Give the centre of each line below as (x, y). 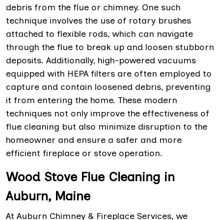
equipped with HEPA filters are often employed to (109, 74)
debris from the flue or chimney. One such (93, 8)
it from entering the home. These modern (92, 100)
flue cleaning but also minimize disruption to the (107, 127)
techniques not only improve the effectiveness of (108, 114)
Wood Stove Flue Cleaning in (90, 177)
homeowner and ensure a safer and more (94, 140)
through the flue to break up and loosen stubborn (110, 47)
